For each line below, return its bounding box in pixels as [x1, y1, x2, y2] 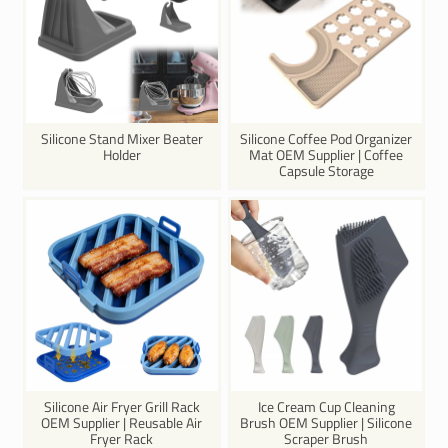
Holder [102, 143, 141, 165]
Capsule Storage [278, 159, 374, 181]
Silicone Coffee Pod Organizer [240, 127, 413, 149]
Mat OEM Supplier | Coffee [249, 143, 404, 165]
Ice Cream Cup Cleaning [257, 395, 395, 417]
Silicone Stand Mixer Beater [40, 127, 203, 149]
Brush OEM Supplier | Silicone [240, 411, 413, 433]
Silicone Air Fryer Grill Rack [43, 395, 200, 417]
